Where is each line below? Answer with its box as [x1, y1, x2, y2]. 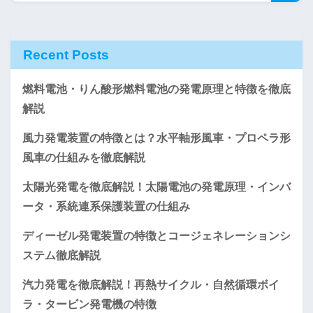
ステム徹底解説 [22, 249, 101, 261]
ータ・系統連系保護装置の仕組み [22, 200, 190, 212]
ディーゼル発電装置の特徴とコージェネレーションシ [22, 229, 291, 242]
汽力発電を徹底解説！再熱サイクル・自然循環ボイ [22, 278, 279, 291]
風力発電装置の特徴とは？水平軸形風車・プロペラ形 [22, 131, 291, 144]
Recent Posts [23, 47, 109, 62]
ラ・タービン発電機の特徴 [22, 298, 156, 310]
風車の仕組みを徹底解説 [22, 151, 145, 163]
